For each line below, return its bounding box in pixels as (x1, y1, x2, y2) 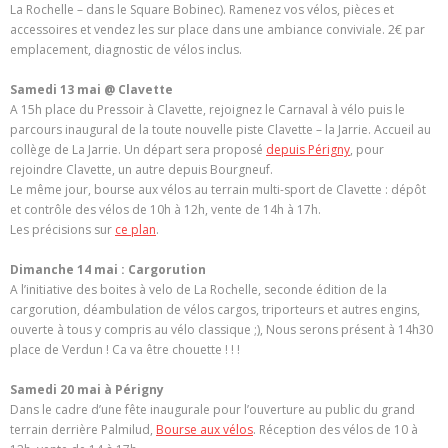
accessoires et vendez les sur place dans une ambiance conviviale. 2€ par (10, 20, 425, 38)
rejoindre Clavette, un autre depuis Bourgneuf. (10, 160, 273, 178)
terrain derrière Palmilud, (10, 420, 156, 438)
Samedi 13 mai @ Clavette (10, 80, 173, 98)
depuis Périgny (266, 140, 350, 158)
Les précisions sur (10, 220, 115, 238)
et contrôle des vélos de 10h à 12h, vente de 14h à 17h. (10, 200, 321, 218)
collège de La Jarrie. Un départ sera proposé (10, 140, 266, 158)
